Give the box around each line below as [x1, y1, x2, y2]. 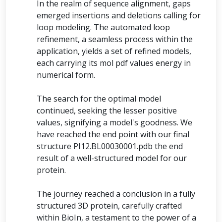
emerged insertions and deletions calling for [37, 10, 201, 21]
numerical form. [37, 69, 95, 80]
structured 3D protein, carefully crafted [37, 200, 182, 211]
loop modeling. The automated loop [37, 22, 170, 33]
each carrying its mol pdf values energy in [37, 57, 191, 68]
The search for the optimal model [37, 93, 161, 104]
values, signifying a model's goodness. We [37, 117, 192, 128]
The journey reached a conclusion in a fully [37, 188, 195, 199]
